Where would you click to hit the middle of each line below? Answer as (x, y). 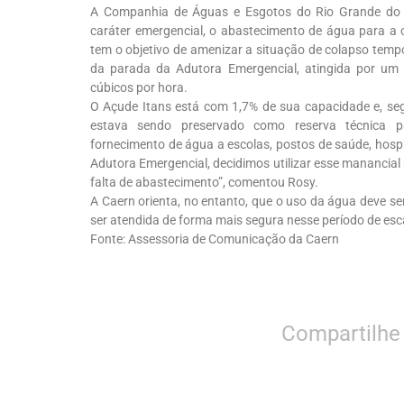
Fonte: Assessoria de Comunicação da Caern (215, 239)
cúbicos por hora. (139, 87)
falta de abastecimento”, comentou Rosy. (204, 182)
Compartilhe (341, 334)
